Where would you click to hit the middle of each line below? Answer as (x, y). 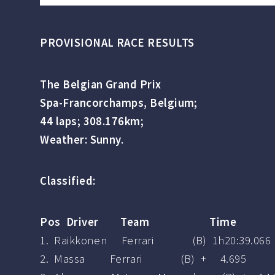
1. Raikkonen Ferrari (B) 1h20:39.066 (155, 241)
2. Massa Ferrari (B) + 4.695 (143, 259)
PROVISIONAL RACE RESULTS (117, 43)
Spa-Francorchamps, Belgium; (119, 103)
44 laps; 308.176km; (92, 121)
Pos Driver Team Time (138, 222)
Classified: (68, 180)
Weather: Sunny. (82, 139)
